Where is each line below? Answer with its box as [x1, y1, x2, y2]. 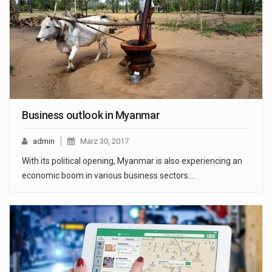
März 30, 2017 [80, 136, 129, 146]
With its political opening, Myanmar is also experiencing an [22, 155, 242, 166]
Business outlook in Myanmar [22, 108, 160, 121]
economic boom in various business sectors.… [22, 170, 195, 180]
